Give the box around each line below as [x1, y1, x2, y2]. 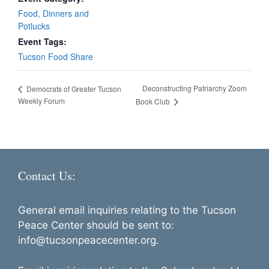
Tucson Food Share [18, 50, 93, 62]
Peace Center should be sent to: [18, 219, 174, 232]
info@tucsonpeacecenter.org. [18, 234, 159, 247]
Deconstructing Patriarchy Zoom [142, 83, 247, 94]
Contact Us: [18, 168, 76, 184]
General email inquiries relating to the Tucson [18, 204, 236, 217]
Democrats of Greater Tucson [25, 83, 121, 94]
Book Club [135, 96, 172, 107]
